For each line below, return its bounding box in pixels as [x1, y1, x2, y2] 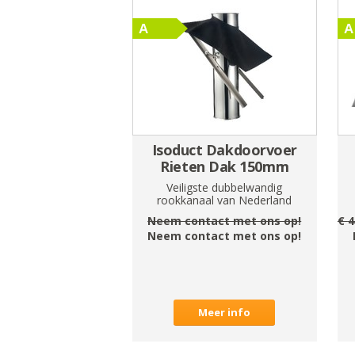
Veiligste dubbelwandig [166, 179, 283, 195]
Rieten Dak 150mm [160, 156, 289, 176]
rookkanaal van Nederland [157, 192, 292, 208]
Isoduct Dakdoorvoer [151, 139, 297, 159]
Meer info [198, 304, 251, 319]
